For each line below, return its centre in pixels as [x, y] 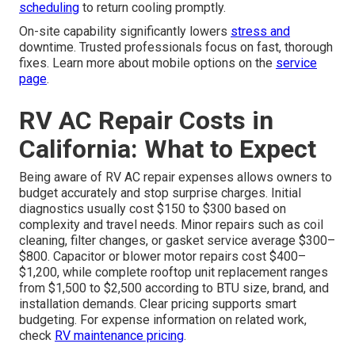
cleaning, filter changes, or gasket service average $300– [177, 240]
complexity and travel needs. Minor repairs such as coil [171, 224]
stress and [260, 31]
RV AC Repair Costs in [146, 120]
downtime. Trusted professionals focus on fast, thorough [176, 47]
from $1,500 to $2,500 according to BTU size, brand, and [174, 288]
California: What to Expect [168, 149]
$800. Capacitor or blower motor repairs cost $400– [162, 256]
